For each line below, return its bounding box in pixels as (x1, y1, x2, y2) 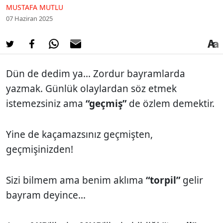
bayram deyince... (6, 188, 86, 202)
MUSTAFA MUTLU (6, 2, 63, 12)
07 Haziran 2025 (6, 13, 53, 23)
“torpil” (146, 173, 180, 187)
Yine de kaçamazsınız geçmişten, (6, 127, 153, 141)
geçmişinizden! (6, 142, 73, 156)
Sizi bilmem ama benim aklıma (6, 173, 146, 187)
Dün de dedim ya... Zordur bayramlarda (6, 67, 185, 80)
